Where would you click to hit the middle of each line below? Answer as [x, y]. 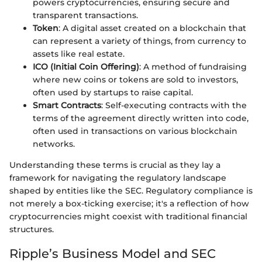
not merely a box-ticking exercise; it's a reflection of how [129, 204]
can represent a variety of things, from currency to [139, 41]
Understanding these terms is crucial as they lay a [115, 165]
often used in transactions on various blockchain [135, 131]
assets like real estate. [79, 54]
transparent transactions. [85, 15]
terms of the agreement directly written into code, [141, 118]
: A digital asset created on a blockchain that [152, 28]
